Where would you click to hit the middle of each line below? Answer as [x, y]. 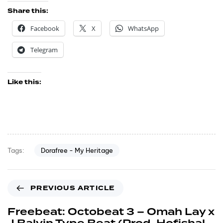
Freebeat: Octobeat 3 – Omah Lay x [111, 212]
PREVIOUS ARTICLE [73, 188]
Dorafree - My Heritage [77, 150]
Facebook [45, 29]
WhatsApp [143, 29]
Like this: [24, 82]
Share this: [28, 11]
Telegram [44, 50]
